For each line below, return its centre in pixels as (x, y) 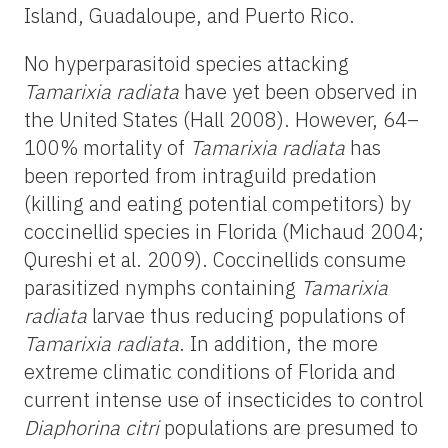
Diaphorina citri (91, 427)
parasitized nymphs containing (162, 287)
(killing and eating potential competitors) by (217, 203)
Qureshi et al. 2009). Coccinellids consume (215, 259)
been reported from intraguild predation (200, 175)
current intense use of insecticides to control (223, 399)
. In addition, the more (278, 343)
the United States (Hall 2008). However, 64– (221, 119)
